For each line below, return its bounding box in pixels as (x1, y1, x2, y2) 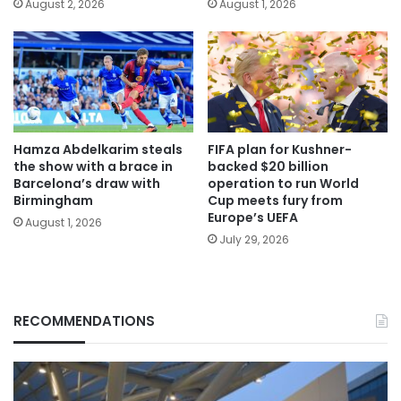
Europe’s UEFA (208, 209, 298, 227)
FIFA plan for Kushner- (208, 141, 352, 159)
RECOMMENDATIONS (13, 311, 155, 331)
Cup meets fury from (208, 192, 343, 210)
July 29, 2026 (219, 232, 289, 248)
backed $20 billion (208, 158, 328, 176)
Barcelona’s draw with (13, 175, 160, 193)
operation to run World (208, 175, 359, 193)
